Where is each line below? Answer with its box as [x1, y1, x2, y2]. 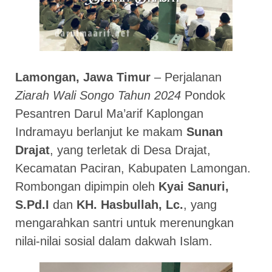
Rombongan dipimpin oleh [15, 179, 158, 193]
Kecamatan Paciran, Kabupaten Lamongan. [15, 161, 251, 175]
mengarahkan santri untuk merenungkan [15, 216, 234, 229]
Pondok [181, 88, 225, 102]
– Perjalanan [151, 70, 222, 84]
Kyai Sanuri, [158, 179, 229, 193]
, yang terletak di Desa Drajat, [50, 143, 211, 157]
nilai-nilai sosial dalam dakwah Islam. [15, 234, 212, 248]
